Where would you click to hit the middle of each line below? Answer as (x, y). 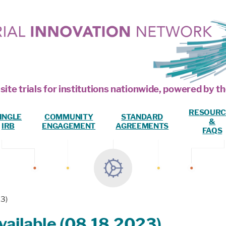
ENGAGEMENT (69, 126)
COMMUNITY (69, 117)
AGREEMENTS (142, 126)
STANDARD (142, 117)
